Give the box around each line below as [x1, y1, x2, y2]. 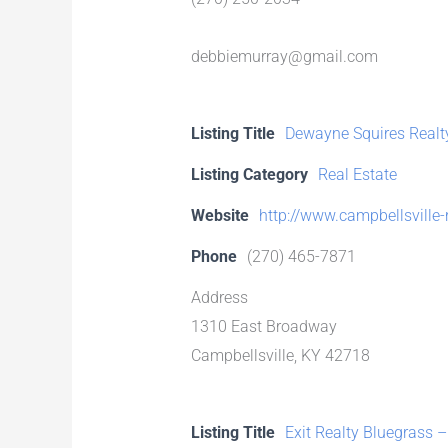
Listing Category [190, 164, 308, 184]
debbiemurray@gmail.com [190, 46, 378, 66]
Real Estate [317, 164, 397, 184]
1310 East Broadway [190, 316, 337, 336]
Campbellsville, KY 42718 [190, 345, 370, 365]
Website [190, 205, 249, 225]
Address [190, 287, 248, 307]
